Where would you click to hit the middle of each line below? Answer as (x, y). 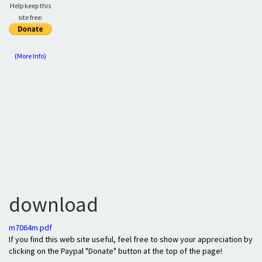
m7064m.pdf (30, 227)
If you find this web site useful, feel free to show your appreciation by (131, 239)
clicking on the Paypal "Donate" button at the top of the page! (116, 251)
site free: (30, 17)
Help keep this (30, 6)
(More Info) (30, 56)
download (54, 204)
